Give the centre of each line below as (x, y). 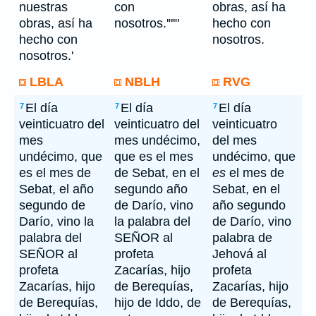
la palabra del (152, 221)
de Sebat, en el (157, 173)
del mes (235, 140)
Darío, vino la (56, 221)
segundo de (52, 205)
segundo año (151, 189)
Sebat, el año (56, 189)
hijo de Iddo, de (158, 303)
